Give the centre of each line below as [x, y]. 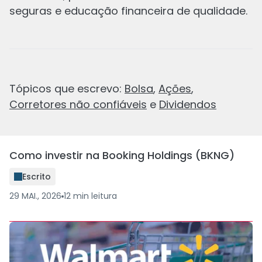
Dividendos [188, 104]
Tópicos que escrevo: [67, 89]
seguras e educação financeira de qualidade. [128, 11]
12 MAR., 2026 [35, 37]
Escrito [37, 176]
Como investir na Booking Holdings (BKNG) [122, 155]
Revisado [42, 18]
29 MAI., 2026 [35, 196]
